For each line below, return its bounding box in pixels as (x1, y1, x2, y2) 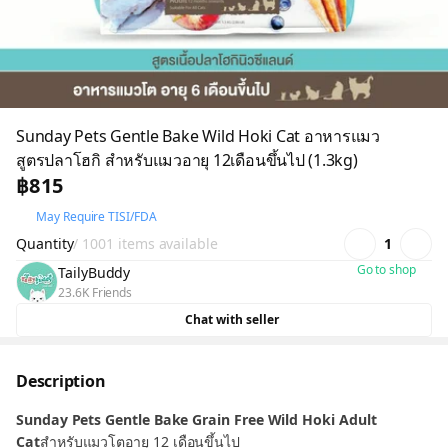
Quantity (16, 234, 74, 253)
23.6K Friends (58, 284, 133, 301)
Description (16, 370, 106, 392)
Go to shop (356, 261, 416, 278)
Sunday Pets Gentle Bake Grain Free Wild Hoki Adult (16, 410, 377, 429)
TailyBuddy (58, 263, 131, 282)
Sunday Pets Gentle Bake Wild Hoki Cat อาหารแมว (16, 125, 380, 147)
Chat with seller (185, 311, 279, 328)
